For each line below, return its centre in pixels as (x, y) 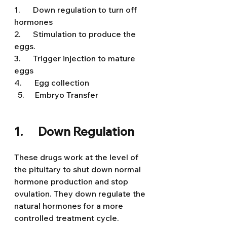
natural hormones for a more (70, 206)
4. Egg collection (52, 83)
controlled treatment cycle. (67, 218)
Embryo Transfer (67, 95)
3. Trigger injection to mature (76, 58)
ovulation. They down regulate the (81, 194)
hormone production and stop (72, 181)
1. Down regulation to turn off (77, 10)
